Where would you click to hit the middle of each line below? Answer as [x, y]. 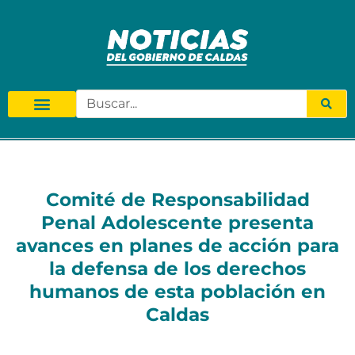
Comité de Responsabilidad [177, 200]
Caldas [177, 315]
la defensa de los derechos [177, 269]
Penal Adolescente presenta [177, 223]
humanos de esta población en [177, 292]
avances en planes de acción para [177, 246]
